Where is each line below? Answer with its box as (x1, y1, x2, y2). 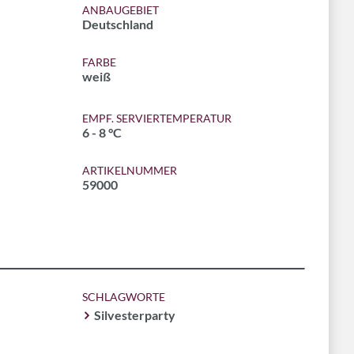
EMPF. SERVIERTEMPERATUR (81, 111, 232, 125)
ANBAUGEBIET (81, 3, 159, 17)
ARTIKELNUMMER (81, 164, 177, 177)
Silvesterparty (93, 307, 175, 322)
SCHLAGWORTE (81, 290, 165, 303)
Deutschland (81, 17, 153, 32)
